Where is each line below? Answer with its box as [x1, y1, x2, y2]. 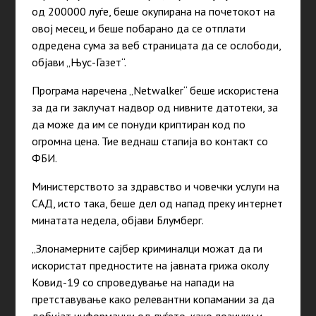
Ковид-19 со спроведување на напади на [31, 275, 234, 290]
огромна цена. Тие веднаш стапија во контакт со [31, 134, 268, 149]
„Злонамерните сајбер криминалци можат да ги [31, 241, 262, 256]
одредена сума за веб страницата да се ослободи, [31, 38, 281, 53]
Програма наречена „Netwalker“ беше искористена [31, 83, 279, 98]
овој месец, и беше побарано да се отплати [31, 21, 245, 36]
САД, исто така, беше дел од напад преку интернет [31, 196, 283, 211]
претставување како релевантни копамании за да [31, 292, 274, 307]
